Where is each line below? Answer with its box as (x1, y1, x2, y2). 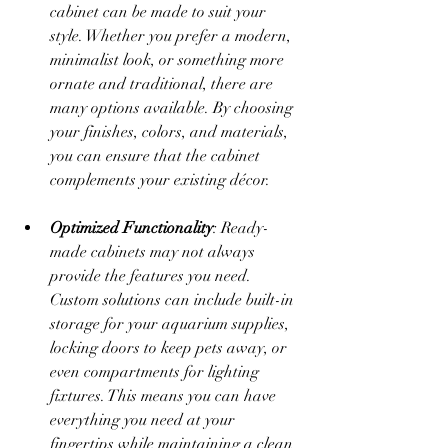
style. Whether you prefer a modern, (50, 25, 295, 46)
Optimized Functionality (50, 217, 213, 238)
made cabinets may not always (50, 241, 259, 262)
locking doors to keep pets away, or (50, 337, 291, 358)
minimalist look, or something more (50, 49, 288, 70)
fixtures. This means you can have (50, 385, 280, 406)
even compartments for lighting (50, 361, 263, 382)
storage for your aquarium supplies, (50, 313, 293, 334)
